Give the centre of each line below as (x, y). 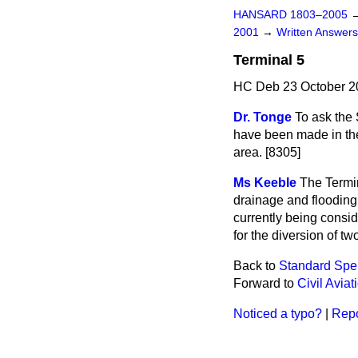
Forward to (265, 283)
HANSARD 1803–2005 (290, 15)
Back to (256, 266)
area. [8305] (267, 152)
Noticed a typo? (278, 314)
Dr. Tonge (263, 117)
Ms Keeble (265, 183)
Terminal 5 (269, 60)
